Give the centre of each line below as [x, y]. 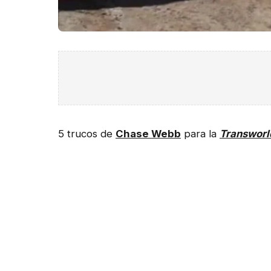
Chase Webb [148, 133]
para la [200, 133]
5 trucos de [87, 133]
